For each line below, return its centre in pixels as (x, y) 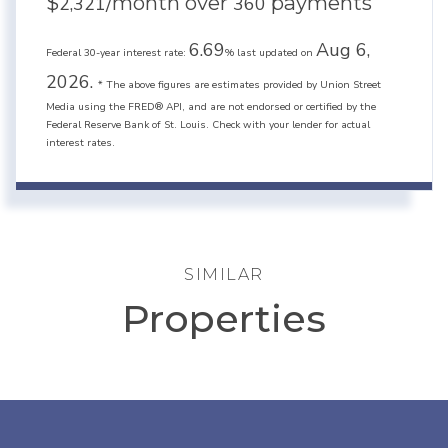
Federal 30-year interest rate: (117, 52)
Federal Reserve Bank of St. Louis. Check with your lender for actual (208, 124)
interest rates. (80, 142)
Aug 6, (343, 49)
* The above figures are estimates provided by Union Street (239, 84)
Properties (224, 318)
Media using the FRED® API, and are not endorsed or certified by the (211, 106)
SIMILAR (224, 274)
